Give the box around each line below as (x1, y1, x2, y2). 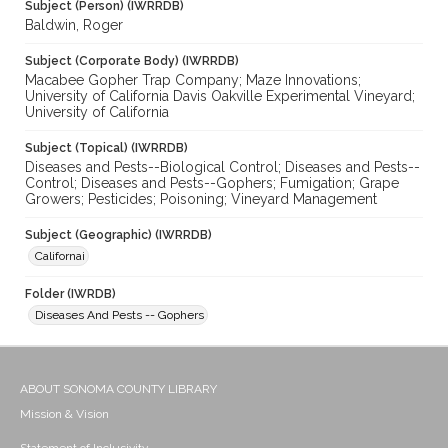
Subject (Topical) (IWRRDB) (25, 141, 188, 156)
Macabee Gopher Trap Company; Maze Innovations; (25, 72, 361, 89)
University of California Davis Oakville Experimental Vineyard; (25, 88, 415, 105)
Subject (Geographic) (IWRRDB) (25, 228, 212, 243)
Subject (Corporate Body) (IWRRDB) (25, 54, 239, 69)
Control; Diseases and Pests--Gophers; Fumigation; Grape (25, 175, 399, 192)
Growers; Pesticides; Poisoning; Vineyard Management (25, 191, 377, 208)
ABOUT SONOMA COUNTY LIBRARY (20, 382, 217, 397)
